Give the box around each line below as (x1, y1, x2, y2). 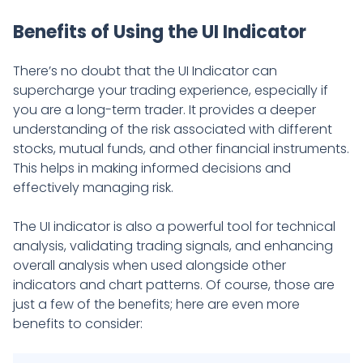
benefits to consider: (13, 314, 143, 334)
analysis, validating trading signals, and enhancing (13, 237, 333, 256)
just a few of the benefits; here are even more (13, 295, 300, 314)
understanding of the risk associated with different (13, 120, 332, 139)
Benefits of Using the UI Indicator (13, 19, 306, 45)
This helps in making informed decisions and (13, 159, 291, 178)
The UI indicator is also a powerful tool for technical (13, 217, 335, 237)
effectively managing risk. (13, 178, 180, 198)
